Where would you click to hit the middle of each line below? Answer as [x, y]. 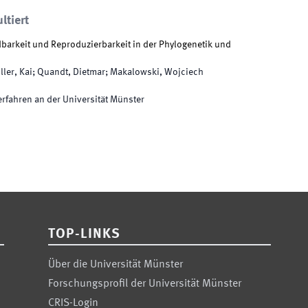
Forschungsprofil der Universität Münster [145, 284]
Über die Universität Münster [116, 265]
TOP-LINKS [85, 234]
